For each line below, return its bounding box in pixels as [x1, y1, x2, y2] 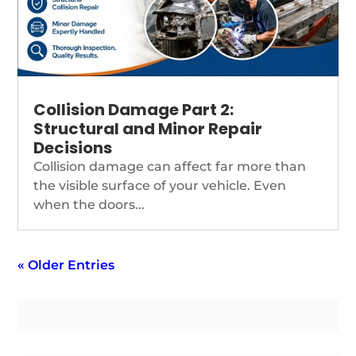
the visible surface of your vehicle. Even [33, 177, 287, 193]
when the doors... [33, 196, 145, 212]
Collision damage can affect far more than [33, 158, 307, 174]
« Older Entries [17, 257, 115, 273]
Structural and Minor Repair [33, 117, 263, 140]
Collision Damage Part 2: [33, 98, 234, 121]
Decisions [33, 136, 113, 159]
